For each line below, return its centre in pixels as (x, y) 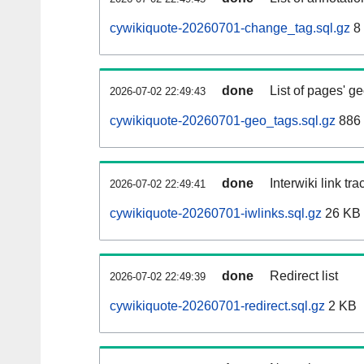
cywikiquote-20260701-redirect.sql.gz (217, 306)
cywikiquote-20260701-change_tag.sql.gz (230, 28)
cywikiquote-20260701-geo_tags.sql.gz (223, 121)
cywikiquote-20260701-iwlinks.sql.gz (216, 214)
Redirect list (304, 276)
